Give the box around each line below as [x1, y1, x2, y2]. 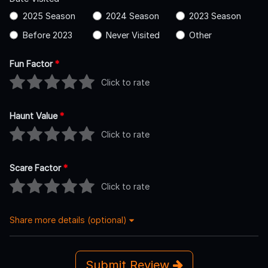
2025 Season [22, 10, 75, 21]
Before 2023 [22, 29, 72, 40]
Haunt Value [10, 110, 60, 121]
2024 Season [105, 10, 159, 21]
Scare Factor [10, 162, 63, 173]
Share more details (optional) [10, 214, 129, 225]
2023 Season [188, 10, 241, 21]
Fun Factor [10, 58, 55, 69]
